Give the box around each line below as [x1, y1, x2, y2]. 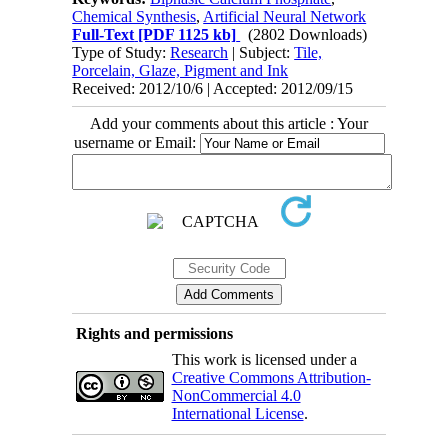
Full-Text [72, 26, 135, 43]
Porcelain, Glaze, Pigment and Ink [72, 62, 289, 79]
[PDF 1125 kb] [134, 26, 237, 43]
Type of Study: [72, 44, 171, 61]
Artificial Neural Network [203, 8, 367, 25]
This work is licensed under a [171, 351, 357, 368]
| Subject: [228, 44, 295, 61]
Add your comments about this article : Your [90, 115, 368, 132]
